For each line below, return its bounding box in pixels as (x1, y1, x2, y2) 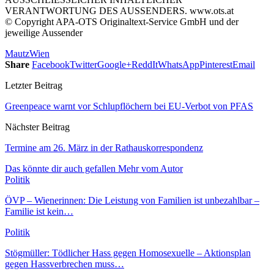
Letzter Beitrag (5, 80, 62, 91)
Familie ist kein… (5, 206, 73, 217)
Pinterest (199, 59, 232, 70)
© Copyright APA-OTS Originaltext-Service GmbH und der (5, 16, 239, 27)
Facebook (32, 59, 70, 70)
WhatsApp (158, 59, 199, 70)
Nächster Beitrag (5, 121, 70, 132)
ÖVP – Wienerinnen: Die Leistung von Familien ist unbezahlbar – (5, 194, 259, 206)
